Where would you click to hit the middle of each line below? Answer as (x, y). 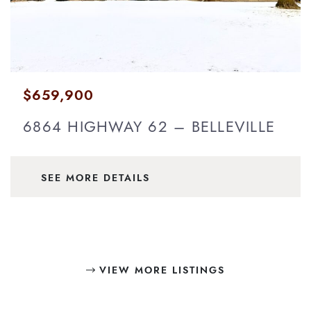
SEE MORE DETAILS (95, 177)
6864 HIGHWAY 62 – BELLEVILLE (149, 127)
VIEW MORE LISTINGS (160, 270)
